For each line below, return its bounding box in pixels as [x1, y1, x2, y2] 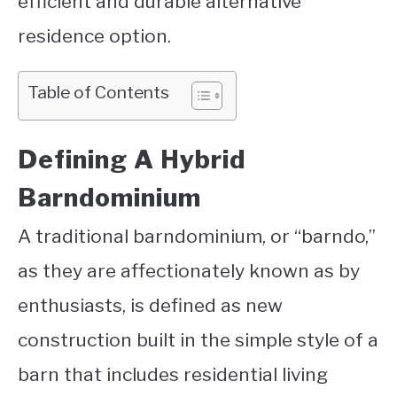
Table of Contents [27, 82, 169, 103]
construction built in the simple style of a [18, 329, 378, 352]
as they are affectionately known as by [18, 260, 360, 283]
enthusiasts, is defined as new [18, 294, 283, 317]
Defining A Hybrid [18, 144, 245, 175]
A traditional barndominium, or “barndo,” [18, 225, 376, 248]
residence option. [18, 25, 171, 47]
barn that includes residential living [18, 363, 328, 386]
